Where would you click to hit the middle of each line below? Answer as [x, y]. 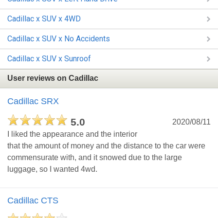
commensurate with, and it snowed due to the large [95, 157]
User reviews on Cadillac [53, 78]
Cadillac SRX [33, 101]
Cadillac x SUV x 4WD [44, 19]
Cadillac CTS [33, 200]
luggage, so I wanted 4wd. [52, 169]
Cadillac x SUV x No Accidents [59, 39]
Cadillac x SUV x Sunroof [49, 59]
